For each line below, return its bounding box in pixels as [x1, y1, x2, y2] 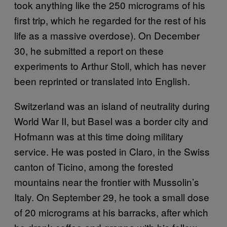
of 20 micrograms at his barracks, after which [14, 205, 208, 219]
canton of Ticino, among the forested [14, 160, 173, 174]
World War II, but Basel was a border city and [14, 114, 208, 128]
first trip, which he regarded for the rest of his [14, 13, 206, 27]
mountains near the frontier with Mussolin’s [14, 175, 199, 189]
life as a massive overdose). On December [14, 28, 200, 43]
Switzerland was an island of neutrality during [14, 99, 210, 113]
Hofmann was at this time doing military [14, 129, 183, 143]
